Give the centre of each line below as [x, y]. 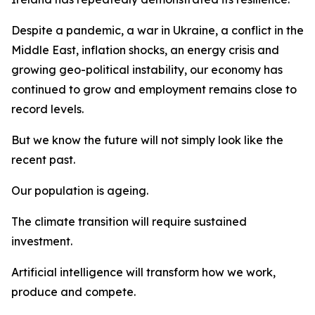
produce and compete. [73, 292]
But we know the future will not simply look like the [147, 140]
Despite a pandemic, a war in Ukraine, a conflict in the [157, 30]
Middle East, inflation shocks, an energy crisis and [145, 50]
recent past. [43, 160]
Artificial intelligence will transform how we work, [143, 272]
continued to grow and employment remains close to [154, 89]
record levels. [47, 109]
